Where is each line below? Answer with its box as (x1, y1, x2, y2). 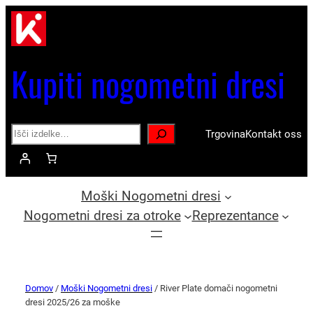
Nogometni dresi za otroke (23, 208, 181, 224)
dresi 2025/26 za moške (25, 297, 120, 308)
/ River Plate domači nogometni (152, 283, 277, 294)
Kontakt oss (245, 127, 302, 140)
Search (10, 124, 43, 138)
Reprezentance (191, 208, 279, 224)
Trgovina (205, 127, 245, 140)
